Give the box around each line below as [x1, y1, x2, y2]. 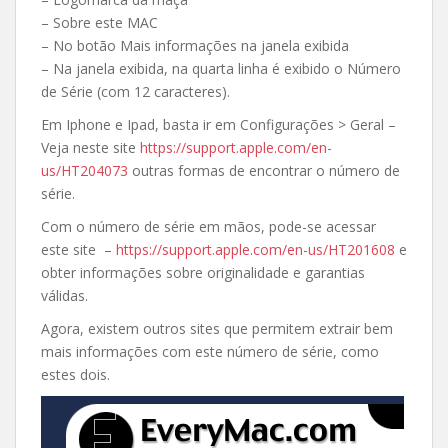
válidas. [41, 286, 88, 305]
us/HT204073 [41, 161, 128, 180]
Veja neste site [41, 138, 136, 157]
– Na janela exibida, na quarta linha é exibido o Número [41, 59, 401, 78]
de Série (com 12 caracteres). [41, 82, 230, 101]
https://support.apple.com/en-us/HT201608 [116, 240, 399, 259]
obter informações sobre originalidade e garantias [41, 263, 365, 282]
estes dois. [41, 365, 110, 384]
